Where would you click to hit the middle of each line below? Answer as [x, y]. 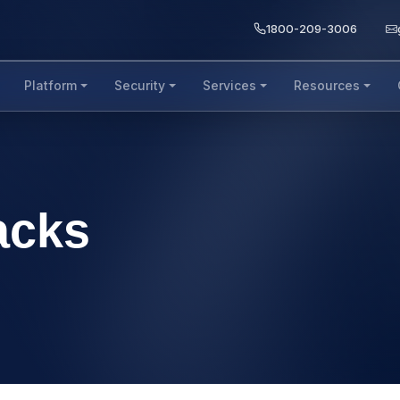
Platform [51, 85]
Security [140, 85]
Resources [326, 85]
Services [229, 85]
